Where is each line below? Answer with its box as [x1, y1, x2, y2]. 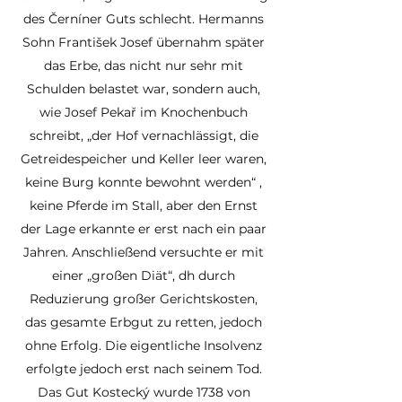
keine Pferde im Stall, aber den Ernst [30, 197, 258, 214]
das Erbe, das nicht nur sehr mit [44, 57, 243, 74]
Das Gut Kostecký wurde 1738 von [37, 384, 250, 400]
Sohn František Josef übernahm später [22, 34, 265, 50]
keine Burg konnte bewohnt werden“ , [25, 174, 262, 190]
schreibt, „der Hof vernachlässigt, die [29, 127, 258, 144]
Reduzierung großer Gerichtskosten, [30, 291, 258, 307]
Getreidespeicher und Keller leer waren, [21, 151, 267, 167]
